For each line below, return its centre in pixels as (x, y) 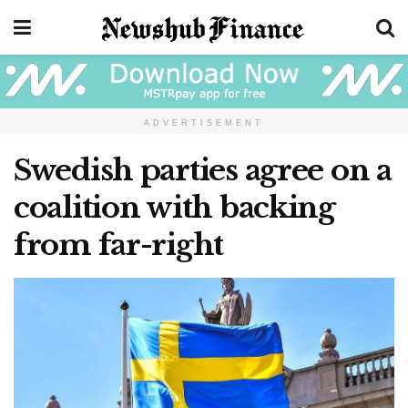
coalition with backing (174, 207)
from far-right (119, 245)
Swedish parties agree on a (203, 170)
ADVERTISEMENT (204, 122)
